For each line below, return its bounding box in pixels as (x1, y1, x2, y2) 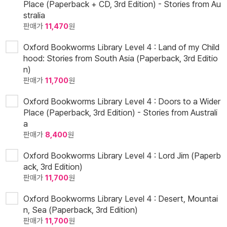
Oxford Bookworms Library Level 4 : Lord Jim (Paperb (23, 150, 221, 161)
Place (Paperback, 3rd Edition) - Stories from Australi (23, 107, 217, 118)
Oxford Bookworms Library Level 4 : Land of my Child (23, 42, 219, 53)
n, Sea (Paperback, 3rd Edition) (23, 205, 138, 215)
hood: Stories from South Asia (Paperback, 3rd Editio (23, 53, 218, 64)
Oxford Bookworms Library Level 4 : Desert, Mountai (23, 194, 218, 204)
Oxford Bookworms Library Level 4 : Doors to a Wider (23, 96, 220, 107)
